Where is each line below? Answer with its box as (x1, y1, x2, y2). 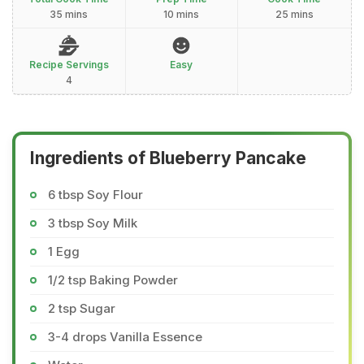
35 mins (50, 8, 89, 20)
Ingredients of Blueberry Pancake (30, 148, 306, 168)
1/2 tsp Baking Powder (48, 272, 178, 288)
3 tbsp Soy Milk (48, 215, 137, 231)
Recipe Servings (28, 58, 109, 71)
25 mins (275, 8, 314, 20)
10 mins (163, 8, 200, 20)
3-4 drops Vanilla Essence (48, 329, 202, 344)
